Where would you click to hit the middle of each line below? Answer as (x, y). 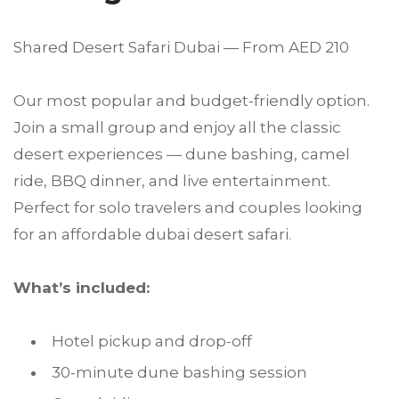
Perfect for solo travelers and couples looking (188, 208)
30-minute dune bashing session (179, 373)
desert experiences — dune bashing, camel (182, 155)
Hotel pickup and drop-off (152, 342)
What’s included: (81, 288)
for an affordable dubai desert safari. (152, 235)
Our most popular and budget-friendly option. (191, 101)
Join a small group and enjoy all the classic (177, 128)
